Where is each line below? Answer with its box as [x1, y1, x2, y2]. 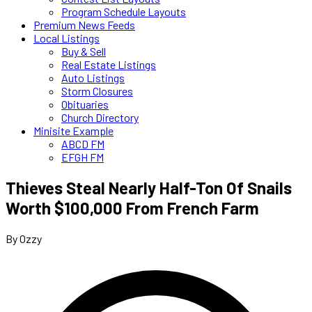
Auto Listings [61, 71, 125, 84]
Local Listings [33, 31, 100, 45]
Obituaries [61, 97, 109, 111]
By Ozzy [6, 231, 42, 245]
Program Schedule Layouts [61, 5, 186, 18]
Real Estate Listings [61, 58, 156, 71]
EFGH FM [61, 150, 104, 164]
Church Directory [61, 111, 139, 124]
